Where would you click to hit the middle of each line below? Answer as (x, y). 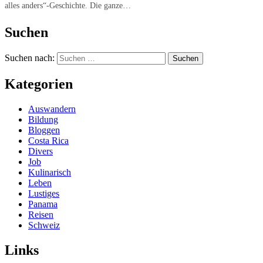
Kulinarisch (50, 172)
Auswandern (52, 109)
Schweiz (44, 225)
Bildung (43, 119)
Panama (43, 204)
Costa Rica (48, 140)
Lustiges (44, 193)
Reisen (41, 214)
